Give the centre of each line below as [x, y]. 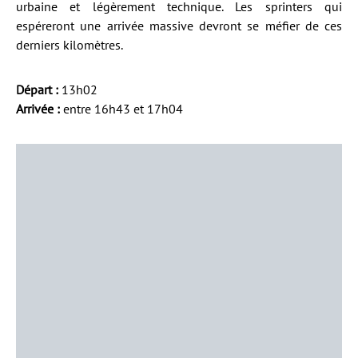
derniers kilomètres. [70, 45]
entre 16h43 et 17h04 [121, 109]
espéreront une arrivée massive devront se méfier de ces [179, 26]
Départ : [37, 89]
